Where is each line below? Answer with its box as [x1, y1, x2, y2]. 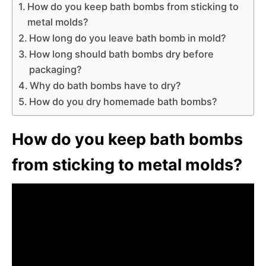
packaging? [29, 63, 83, 75]
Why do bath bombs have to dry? [30, 79, 182, 91]
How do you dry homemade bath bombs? [29, 95, 218, 107]
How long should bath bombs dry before [29, 47, 214, 60]
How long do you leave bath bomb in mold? [29, 31, 227, 44]
